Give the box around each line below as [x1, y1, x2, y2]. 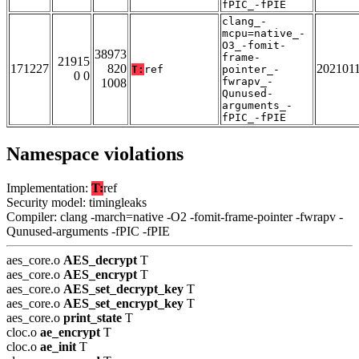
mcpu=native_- [222, 27, 305, 40]
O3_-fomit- [222, 39, 286, 52]
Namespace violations [6, 143, 184, 165]
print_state [63, 311, 122, 325]
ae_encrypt [40, 325, 100, 340]
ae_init [40, 340, 76, 354]
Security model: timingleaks [6, 196, 147, 210]
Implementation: [6, 181, 91, 196]
